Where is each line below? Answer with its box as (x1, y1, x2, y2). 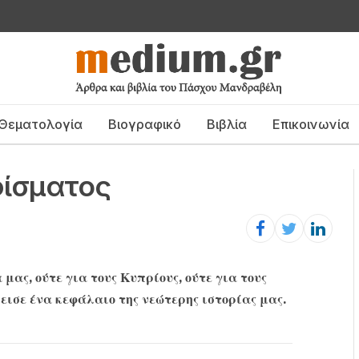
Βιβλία (206, 115, 247, 132)
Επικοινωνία (272, 115, 349, 132)
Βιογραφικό (107, 115, 181, 132)
